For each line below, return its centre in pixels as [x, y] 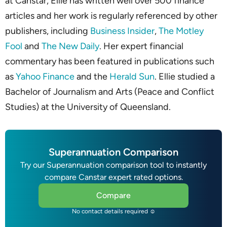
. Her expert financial [141, 46]
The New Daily [70, 46]
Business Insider [122, 31]
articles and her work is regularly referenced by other [111, 16]
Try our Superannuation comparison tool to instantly [113, 165]
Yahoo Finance [45, 77]
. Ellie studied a [185, 77]
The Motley [181, 31]
